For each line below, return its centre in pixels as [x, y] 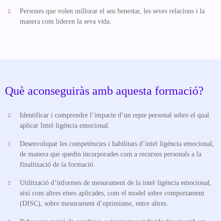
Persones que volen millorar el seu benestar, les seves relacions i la [112, 11]
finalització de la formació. [57, 165]
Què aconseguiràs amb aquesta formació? [104, 91]
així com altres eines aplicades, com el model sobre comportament [112, 193]
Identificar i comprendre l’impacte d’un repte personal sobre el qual [114, 115]
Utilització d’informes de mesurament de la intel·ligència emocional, [116, 183]
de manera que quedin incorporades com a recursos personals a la [110, 154]
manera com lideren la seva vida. [66, 22]
